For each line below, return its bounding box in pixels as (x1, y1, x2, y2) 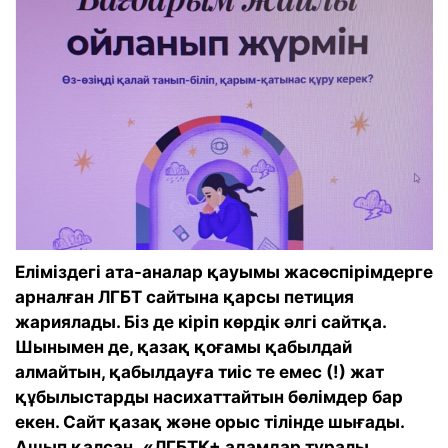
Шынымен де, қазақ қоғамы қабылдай (15, 336, 352, 357)
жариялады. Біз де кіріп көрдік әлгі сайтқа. (15, 311, 386, 332)
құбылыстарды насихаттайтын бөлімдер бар (15, 386, 403, 407)
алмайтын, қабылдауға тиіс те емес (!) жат (15, 361, 384, 382)
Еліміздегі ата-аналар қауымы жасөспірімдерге (15, 261, 433, 282)
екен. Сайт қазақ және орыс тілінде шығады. (15, 411, 404, 432)
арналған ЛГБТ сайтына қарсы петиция (15, 286, 354, 307)
